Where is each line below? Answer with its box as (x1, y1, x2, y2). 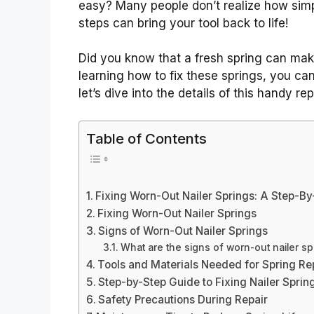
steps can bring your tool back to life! (78, 15, 288, 30)
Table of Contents (86, 129, 207, 147)
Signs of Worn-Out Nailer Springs (98, 224, 268, 238)
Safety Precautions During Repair (98, 293, 268, 307)
